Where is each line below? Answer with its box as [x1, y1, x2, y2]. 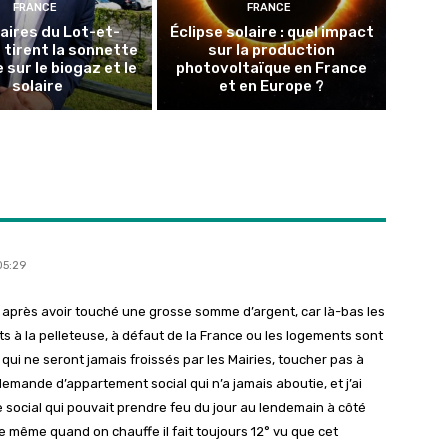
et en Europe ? [219, 77, 325, 96]
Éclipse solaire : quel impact [169, 23, 374, 42]
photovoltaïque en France [176, 59, 368, 78]
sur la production [208, 41, 336, 60]
